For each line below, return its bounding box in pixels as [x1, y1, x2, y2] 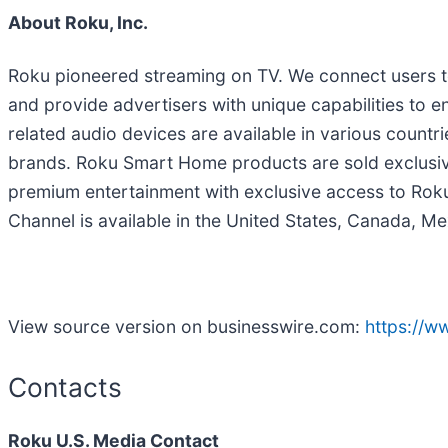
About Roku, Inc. [8, 11, 148, 33]
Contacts [8, 370, 122, 403]
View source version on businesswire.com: [8, 315, 365, 337]
